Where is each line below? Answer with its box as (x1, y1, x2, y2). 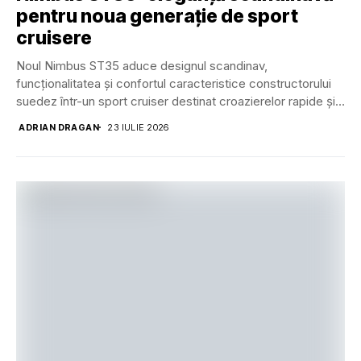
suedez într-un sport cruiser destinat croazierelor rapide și (16, 93, 335, 109)
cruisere (16, 26, 92, 49)
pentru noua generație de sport (16, 4, 298, 27)
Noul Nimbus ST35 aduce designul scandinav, (16, 57, 268, 73)
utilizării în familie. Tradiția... (16, 110, 164, 127)
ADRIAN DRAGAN (19, 121, 100, 133)
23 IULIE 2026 (107, 121, 169, 133)
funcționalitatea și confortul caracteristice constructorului (16, 75, 331, 91)
